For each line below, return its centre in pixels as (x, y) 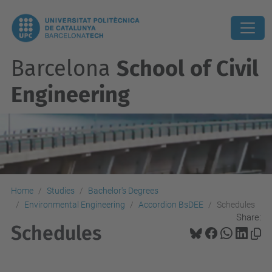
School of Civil (188, 69)
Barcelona (64, 69)
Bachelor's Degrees (123, 191)
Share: (249, 217)
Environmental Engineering (75, 205)
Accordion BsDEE (171, 205)
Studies (61, 191)
